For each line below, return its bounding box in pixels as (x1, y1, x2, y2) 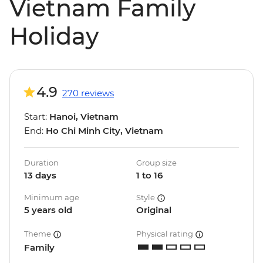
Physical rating (136, 229, 195, 239)
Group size (136, 158, 177, 168)
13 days (24, 170, 56, 181)
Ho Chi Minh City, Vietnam (46, 125, 163, 137)
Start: (24, 111, 49, 123)
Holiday (9, 22, 99, 51)
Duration (24, 158, 59, 168)
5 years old (24, 204, 72, 216)
